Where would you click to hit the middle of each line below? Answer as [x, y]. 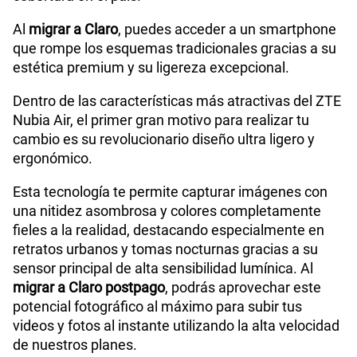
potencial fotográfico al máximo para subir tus [157, 307]
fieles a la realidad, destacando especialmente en [169, 230]
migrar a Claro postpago [89, 288]
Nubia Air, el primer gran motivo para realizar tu [161, 120]
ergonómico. [53, 159]
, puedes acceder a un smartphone [227, 29]
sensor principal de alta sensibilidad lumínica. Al [163, 269]
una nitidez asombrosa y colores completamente [167, 211]
